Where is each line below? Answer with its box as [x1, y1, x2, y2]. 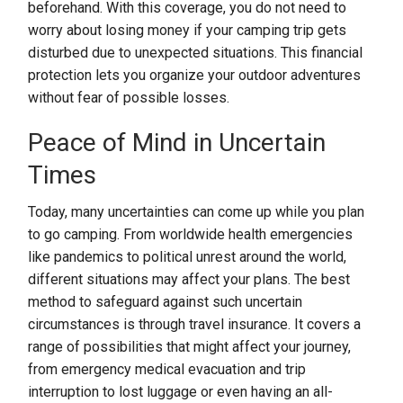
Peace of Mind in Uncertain [28, 128, 327, 157]
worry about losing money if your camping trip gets [28, 22, 347, 39]
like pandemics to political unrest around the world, [28, 248, 347, 265]
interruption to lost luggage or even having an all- [28, 383, 334, 400]
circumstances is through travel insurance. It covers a [28, 316, 362, 333]
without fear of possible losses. [28, 89, 230, 106]
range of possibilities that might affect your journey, [28, 338, 352, 355]
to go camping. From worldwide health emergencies [28, 226, 354, 243]
